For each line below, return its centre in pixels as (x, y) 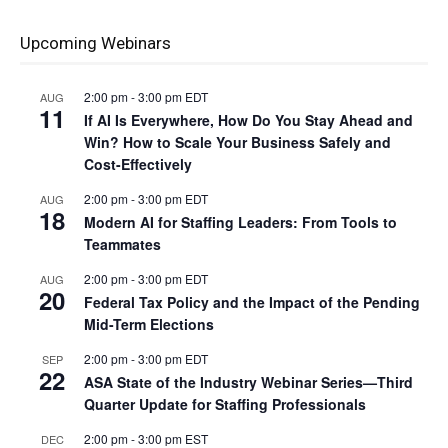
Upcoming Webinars (95, 43)
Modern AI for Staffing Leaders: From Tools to (240, 222)
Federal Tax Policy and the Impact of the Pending (252, 302)
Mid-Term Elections (149, 324)
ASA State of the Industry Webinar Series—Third (248, 382)
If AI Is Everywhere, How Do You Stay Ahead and (248, 120)
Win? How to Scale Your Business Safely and (237, 142)
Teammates (122, 244)
